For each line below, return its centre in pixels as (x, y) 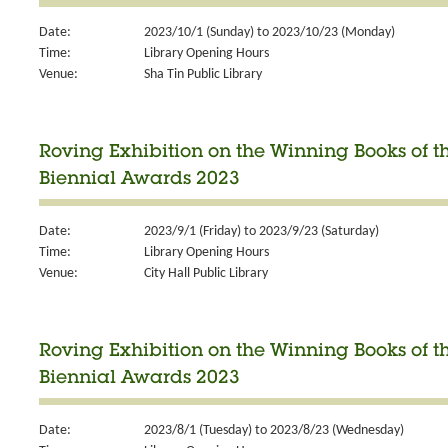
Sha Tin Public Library (203, 75)
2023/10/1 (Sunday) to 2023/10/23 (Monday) (269, 33)
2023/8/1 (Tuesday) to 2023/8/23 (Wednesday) (274, 430)
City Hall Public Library (206, 273)
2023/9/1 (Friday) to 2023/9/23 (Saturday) (261, 231)
